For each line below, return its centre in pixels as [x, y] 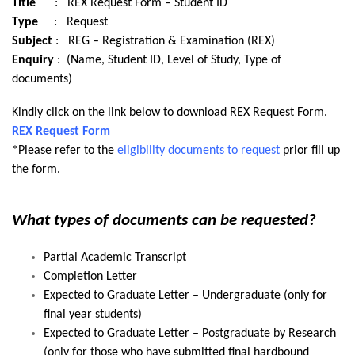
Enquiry [33, 60]
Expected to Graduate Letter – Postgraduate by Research [190, 334]
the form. [38, 170]
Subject [32, 41]
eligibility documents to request [198, 151]
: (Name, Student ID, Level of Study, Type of [168, 60]
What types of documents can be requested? [164, 221]
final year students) [93, 315]
